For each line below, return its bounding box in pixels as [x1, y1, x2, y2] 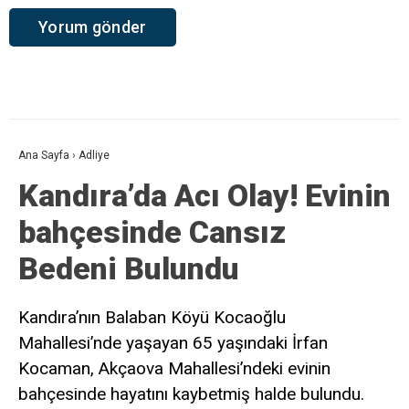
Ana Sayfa [18, 148, 69, 162]
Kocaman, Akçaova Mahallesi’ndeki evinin [18, 357, 330, 379]
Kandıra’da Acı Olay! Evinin [18, 176, 391, 214]
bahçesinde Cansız [18, 213, 286, 250]
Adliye [79, 148, 110, 162]
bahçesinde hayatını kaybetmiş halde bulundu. [18, 383, 364, 404]
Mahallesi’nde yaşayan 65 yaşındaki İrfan [18, 331, 328, 353]
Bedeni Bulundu [18, 249, 239, 287]
